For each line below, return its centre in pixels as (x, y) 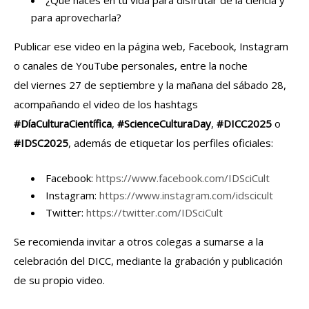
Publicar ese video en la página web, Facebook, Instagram (151, 46)
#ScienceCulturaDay (164, 123)
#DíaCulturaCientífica (63, 123)
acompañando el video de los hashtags (106, 104)
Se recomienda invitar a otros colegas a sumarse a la (139, 241)
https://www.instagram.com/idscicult (186, 195)
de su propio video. (59, 280)
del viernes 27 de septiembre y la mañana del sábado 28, (150, 84)
